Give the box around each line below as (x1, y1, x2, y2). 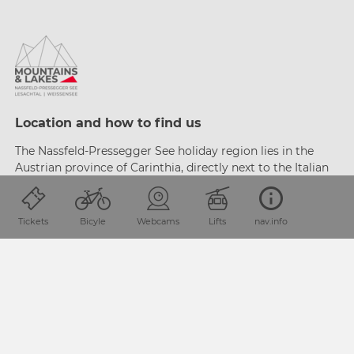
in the (282, 144, 314, 159)
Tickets (18, 216, 48, 227)
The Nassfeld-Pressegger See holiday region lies (15, 144, 282, 159)
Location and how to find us (15, 115, 201, 131)
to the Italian (258, 160, 329, 175)
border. (15, 177, 55, 192)
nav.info (254, 216, 288, 227)
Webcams (137, 216, 180, 227)
